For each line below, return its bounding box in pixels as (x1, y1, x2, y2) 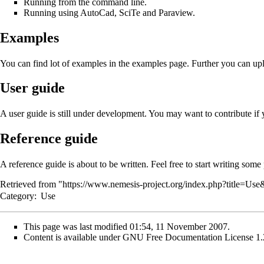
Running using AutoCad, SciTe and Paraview (24, 7, 193, 18)
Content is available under (24, 232, 123, 243)
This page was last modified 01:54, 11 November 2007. (24, 222, 230, 232)
